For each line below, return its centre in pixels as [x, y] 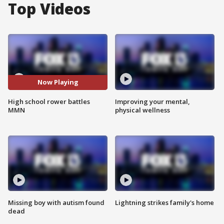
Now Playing [58, 82]
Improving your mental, [152, 101]
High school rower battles [49, 101]
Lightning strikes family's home [164, 203]
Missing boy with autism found [56, 203]
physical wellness [142, 110]
